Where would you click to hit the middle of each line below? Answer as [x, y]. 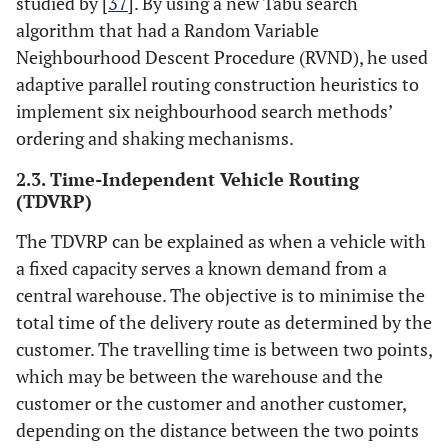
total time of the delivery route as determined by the [224, 322]
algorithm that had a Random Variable [167, 30]
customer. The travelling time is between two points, [224, 349]
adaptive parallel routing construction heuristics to [217, 84]
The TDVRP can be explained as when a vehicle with [221, 241]
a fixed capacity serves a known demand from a [201, 268]
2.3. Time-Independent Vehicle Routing [187, 179]
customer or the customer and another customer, [211, 403]
